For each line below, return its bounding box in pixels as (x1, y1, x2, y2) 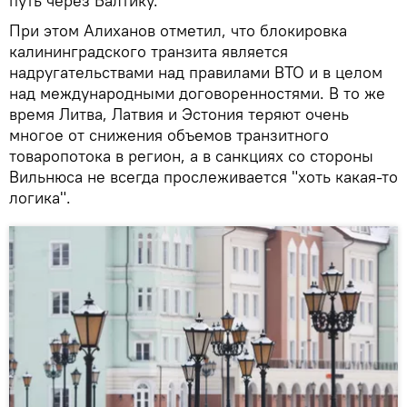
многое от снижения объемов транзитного (9, 124, 329, 145)
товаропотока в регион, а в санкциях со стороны (9, 144, 373, 166)
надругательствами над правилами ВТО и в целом (9, 61, 382, 83)
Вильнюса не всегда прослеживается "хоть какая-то (9, 165, 398, 187)
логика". (9, 186, 71, 208)
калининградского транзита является (9, 40, 288, 62)
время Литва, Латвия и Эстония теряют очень (9, 103, 349, 124)
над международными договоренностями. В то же (9, 82, 385, 104)
